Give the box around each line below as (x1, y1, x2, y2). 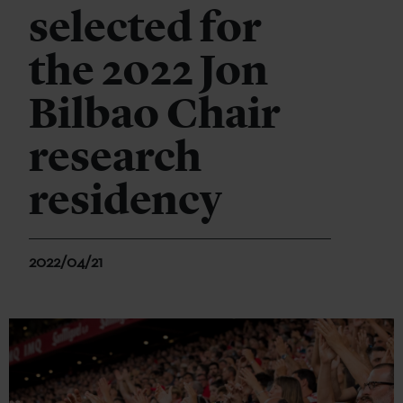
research (29, 130, 201, 183)
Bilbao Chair (29, 87, 280, 139)
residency (29, 174, 222, 226)
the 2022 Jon (29, 44, 268, 96)
